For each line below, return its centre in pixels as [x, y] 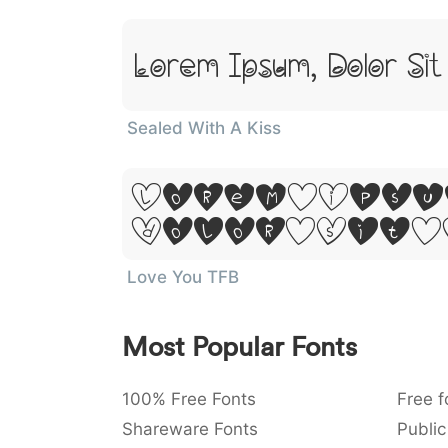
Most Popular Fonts [239, 346]
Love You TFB [183, 277]
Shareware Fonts [190, 429]
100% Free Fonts [189, 399]
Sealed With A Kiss [204, 128]
